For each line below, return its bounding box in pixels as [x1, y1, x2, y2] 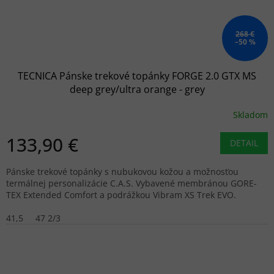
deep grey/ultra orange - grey [69, 83, 205, 97]
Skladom [233, 108, 268, 120]
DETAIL [230, 137, 258, 149]
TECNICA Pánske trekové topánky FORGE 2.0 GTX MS [18, 69, 256, 83]
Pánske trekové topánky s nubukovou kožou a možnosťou [6, 166, 239, 178]
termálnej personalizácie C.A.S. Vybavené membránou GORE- [6, 177, 257, 190]
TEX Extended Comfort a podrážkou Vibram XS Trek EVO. [6, 189, 236, 201]
